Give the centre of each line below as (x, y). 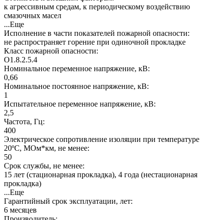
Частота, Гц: (24, 121)
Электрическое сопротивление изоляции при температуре (102, 139)
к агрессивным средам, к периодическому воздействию (97, 6)
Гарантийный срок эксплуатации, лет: (68, 201)
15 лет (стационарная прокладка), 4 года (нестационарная (101, 174)
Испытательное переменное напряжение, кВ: (80, 104)
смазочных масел (33, 15)
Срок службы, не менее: (44, 165)
